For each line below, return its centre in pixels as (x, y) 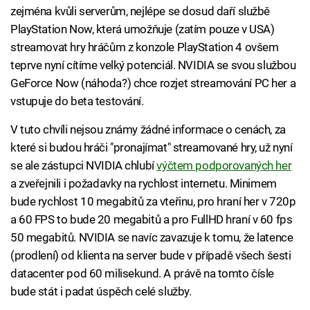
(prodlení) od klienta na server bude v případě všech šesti (151, 256)
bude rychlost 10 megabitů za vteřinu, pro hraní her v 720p (153, 202)
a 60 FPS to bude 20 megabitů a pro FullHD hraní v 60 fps (152, 220)
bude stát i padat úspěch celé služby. (101, 292)
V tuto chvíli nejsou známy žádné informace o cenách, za (148, 130)
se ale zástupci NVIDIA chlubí (84, 166)
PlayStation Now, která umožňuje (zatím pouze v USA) (143, 29)
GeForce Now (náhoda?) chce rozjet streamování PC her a (153, 83)
